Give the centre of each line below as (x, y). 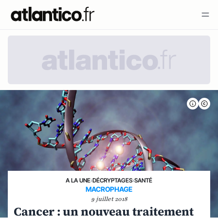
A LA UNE (78, 180)
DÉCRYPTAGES (112, 180)
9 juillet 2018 (109, 199)
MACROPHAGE (109, 189)
